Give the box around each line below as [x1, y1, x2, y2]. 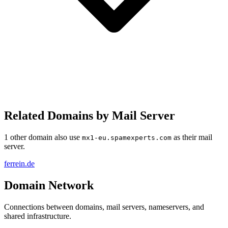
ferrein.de [4, 159, 35, 168]
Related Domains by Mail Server [4, 108, 175, 122]
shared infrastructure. [4, 211, 71, 220]
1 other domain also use [4, 132, 82, 141]
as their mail [172, 132, 212, 141]
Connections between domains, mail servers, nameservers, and [4, 202, 204, 211]
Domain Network [4, 178, 94, 192]
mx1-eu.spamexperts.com [82, 133, 172, 141]
